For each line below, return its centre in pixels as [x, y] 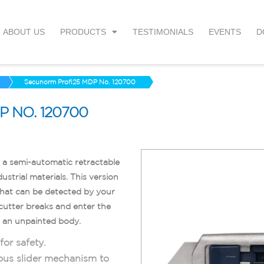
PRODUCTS [83, 32]
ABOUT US [24, 32]
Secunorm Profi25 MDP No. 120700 [80, 82]
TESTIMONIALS [163, 32]
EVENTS [225, 32]
